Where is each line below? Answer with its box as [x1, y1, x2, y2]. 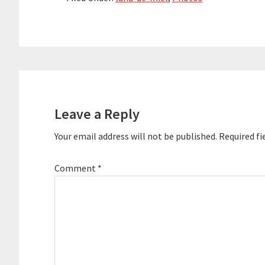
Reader [18, 69, 73, 92]
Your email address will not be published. [54, 130, 217, 143]
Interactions [18, 91, 111, 114]
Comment [54, 162, 98, 174]
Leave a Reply [54, 105, 140, 124]
